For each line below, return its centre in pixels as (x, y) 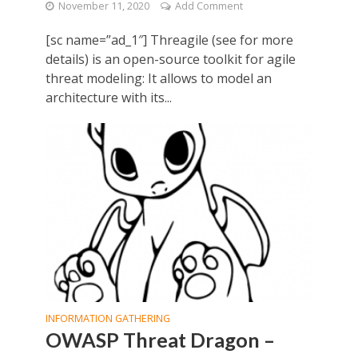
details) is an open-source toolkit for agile (170, 60)
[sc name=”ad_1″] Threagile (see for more (169, 40)
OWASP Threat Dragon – (160, 339)
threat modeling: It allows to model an (158, 79)
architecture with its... (108, 98)
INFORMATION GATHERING (107, 318)
